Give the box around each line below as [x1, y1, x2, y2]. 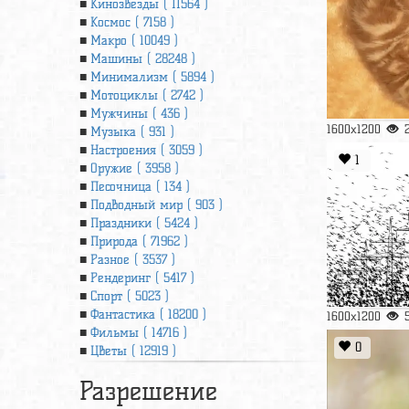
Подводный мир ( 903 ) [90, 197, 223, 213]
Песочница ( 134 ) [90, 179, 190, 194]
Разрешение [79, 375, 217, 406]
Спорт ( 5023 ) [90, 288, 169, 304]
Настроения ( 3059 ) [90, 142, 203, 158]
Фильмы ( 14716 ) [90, 325, 187, 341]
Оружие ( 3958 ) [90, 161, 179, 176]
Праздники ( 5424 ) [90, 215, 198, 231]
